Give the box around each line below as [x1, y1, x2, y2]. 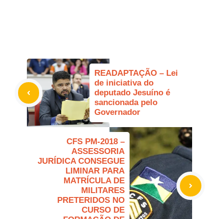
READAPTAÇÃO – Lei [94, 68, 178, 78]
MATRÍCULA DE [64, 176, 125, 186]
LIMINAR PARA [66, 166, 125, 176]
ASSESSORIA [71, 147, 125, 156]
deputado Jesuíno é [94, 88, 170, 98]
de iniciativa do [94, 78, 153, 88]
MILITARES [81, 186, 125, 196]
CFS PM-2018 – [66, 137, 125, 147]
